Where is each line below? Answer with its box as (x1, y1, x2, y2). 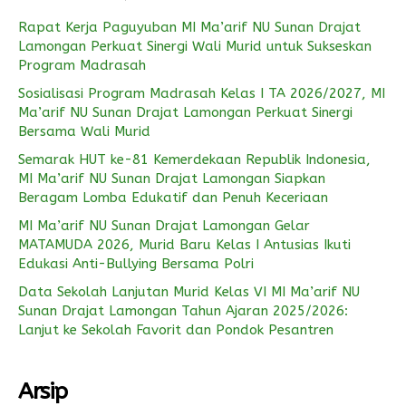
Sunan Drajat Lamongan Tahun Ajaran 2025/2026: (18, 303, 348, 319)
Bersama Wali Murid (18, 123, 150, 140)
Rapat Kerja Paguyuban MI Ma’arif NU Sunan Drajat (18, 19, 361, 35)
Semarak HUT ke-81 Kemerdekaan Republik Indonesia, (18, 151, 371, 168)
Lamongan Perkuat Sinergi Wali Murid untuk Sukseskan (18, 38, 372, 54)
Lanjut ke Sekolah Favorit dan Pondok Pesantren (18, 322, 333, 338)
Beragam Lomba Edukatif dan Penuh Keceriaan (18, 189, 328, 206)
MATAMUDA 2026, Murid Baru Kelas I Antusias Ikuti (18, 237, 351, 253)
